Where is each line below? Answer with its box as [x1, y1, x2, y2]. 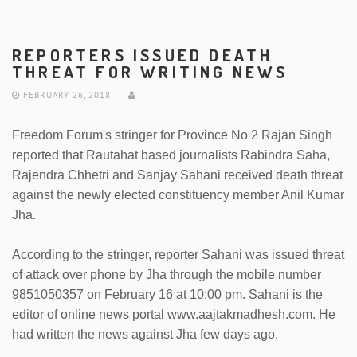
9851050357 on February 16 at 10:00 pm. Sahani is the [12, 287, 323, 301]
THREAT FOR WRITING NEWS [12, 61, 288, 82]
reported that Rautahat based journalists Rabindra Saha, [12, 147, 330, 162]
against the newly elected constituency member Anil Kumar [12, 187, 344, 202]
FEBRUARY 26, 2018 [20, 88, 111, 100]
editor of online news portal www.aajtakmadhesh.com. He [12, 307, 335, 321]
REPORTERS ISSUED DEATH [12, 44, 273, 65]
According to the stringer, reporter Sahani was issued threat [12, 247, 344, 261]
